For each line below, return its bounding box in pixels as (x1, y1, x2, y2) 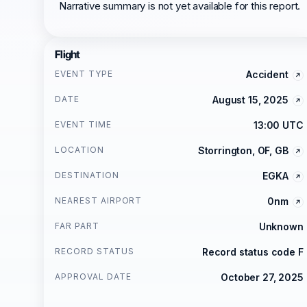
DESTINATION (55, 170, 119, 180)
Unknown (258, 221, 304, 232)
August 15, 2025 (212, 94, 288, 106)
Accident (245, 69, 288, 80)
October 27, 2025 (221, 271, 304, 283)
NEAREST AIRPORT (55, 195, 143, 206)
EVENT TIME (55, 119, 112, 130)
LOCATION (55, 145, 104, 155)
